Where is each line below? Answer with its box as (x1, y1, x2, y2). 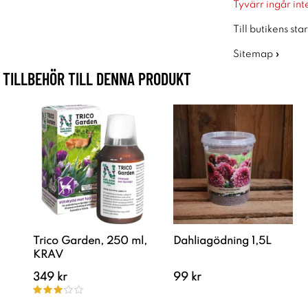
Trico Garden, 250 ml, (33, 235, 147, 247)
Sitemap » (233, 49, 280, 59)
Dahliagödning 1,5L (173, 235, 272, 247)
